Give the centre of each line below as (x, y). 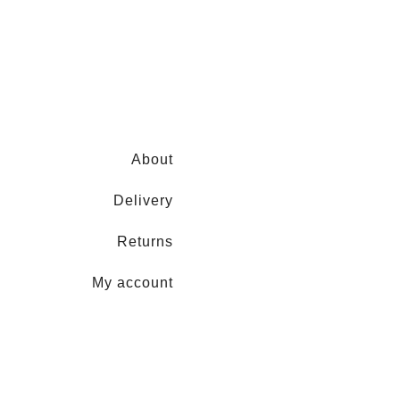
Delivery (143, 200)
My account (133, 282)
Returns (145, 241)
